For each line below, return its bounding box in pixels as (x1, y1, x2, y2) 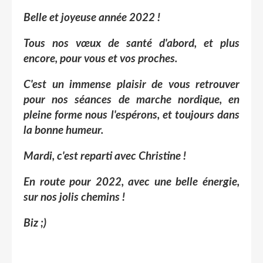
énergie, (203, 176, 240, 188)
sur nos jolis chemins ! (23, 191, 125, 203)
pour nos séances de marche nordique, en (23, 94, 240, 106)
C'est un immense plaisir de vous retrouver (23, 79, 240, 90)
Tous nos (23, 38, 76, 49)
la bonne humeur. (23, 124, 104, 136)
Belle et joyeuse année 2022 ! (23, 12, 160, 23)
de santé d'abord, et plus (101, 38, 240, 49)
